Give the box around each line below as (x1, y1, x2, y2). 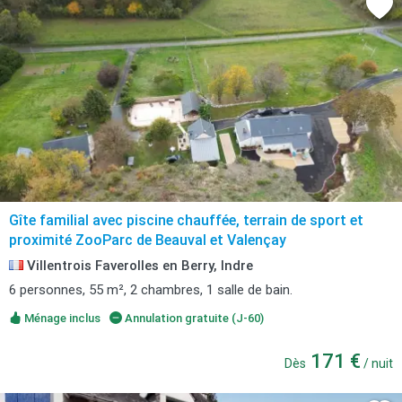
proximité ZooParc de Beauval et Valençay (9, 232, 286, 249)
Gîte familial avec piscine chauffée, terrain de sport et (9, 212, 363, 229)
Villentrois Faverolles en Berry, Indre (23, 258, 253, 274)
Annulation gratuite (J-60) (121, 311, 264, 325)
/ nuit (361, 356, 393, 371)
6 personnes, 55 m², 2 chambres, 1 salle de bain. (9, 282, 293, 298)
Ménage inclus (22, 311, 100, 325)
